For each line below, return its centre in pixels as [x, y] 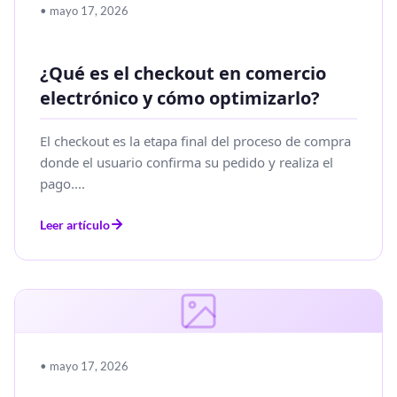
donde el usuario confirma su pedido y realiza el [187, 162]
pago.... [62, 183]
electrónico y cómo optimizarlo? [180, 97]
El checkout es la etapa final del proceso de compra [195, 140]
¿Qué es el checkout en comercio [183, 73]
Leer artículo [75, 224]
